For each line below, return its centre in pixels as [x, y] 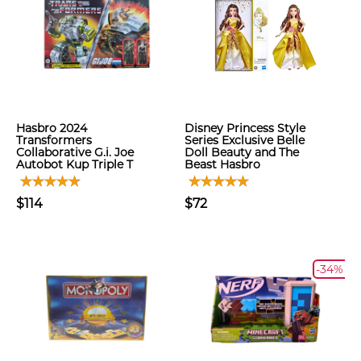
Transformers [54, 140]
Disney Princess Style [245, 128]
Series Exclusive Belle [245, 140]
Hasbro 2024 [52, 128]
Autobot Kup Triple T [75, 164]
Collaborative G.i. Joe [75, 152]
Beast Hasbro [222, 164]
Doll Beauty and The [242, 152]
